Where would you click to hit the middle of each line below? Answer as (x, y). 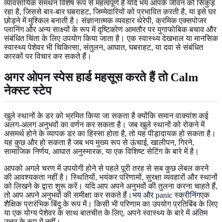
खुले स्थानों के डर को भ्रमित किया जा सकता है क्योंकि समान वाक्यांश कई (106, 115)
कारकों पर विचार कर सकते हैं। (48, 56)
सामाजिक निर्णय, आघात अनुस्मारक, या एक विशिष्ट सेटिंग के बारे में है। (102, 151)
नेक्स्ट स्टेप (28, 90)
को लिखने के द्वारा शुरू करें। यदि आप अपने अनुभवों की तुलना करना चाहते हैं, (111, 186)
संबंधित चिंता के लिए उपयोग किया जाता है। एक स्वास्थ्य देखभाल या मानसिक (111, 38)
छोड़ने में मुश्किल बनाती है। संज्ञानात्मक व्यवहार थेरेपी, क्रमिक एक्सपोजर (105, 20)
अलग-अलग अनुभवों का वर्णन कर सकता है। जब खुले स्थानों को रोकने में (104, 124)
